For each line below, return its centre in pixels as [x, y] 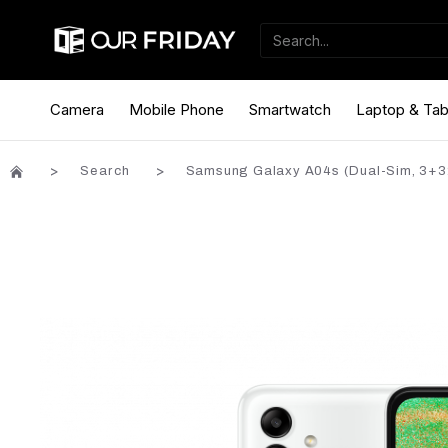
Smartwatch [290, 109]
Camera [77, 109]
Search [105, 171]
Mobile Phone [176, 109]
